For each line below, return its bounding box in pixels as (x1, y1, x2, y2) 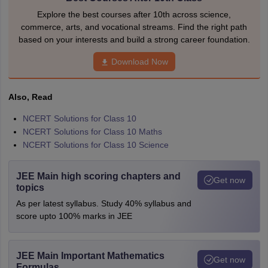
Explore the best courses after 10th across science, (37, 10, 231, 19)
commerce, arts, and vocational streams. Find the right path (21, 22, 247, 32)
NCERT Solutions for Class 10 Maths (22, 127, 162, 136)
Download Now (111, 57, 168, 66)
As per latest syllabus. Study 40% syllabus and (16, 199, 191, 208)
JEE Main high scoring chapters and (16, 171, 181, 181)
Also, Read (8, 92, 53, 102)
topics (16, 182, 44, 193)
